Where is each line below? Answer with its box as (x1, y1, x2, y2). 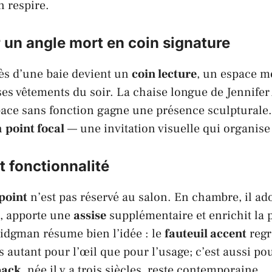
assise (73, 207, 106, 223)
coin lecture (132, 66, 197, 82)
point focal (5, 120, 64, 137)
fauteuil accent (165, 225, 246, 242)
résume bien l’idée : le (40, 225, 165, 242)
